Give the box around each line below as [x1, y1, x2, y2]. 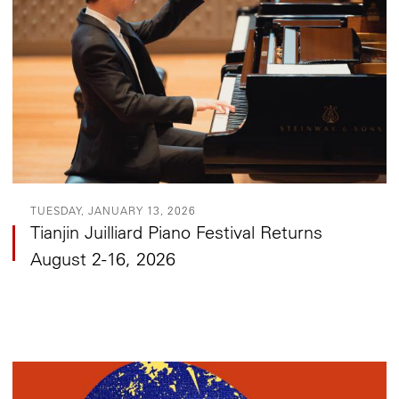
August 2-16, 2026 [30, 248, 176, 271]
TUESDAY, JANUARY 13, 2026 [30, 203, 197, 218]
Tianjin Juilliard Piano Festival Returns [30, 221, 323, 244]
